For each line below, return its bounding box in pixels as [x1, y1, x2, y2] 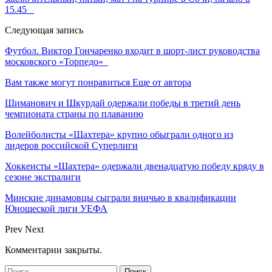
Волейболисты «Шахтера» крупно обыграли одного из [5, 129, 233, 140]
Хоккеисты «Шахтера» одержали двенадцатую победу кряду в [5, 160, 264, 171]
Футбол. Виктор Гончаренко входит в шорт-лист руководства [5, 45, 260, 56]
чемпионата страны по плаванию [5, 108, 143, 119]
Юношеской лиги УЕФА [5, 203, 107, 214]
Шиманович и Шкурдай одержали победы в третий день [5, 97, 240, 108]
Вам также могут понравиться [5, 76, 130, 87]
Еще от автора [132, 76, 191, 87]
